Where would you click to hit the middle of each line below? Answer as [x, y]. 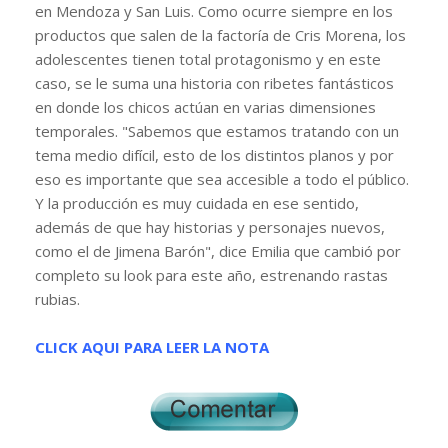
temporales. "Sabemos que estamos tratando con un [217, 130]
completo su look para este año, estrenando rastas [211, 274]
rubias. [57, 298]
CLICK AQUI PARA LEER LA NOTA [152, 346]
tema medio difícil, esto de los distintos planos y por [214, 154]
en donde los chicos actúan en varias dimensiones [205, 106]
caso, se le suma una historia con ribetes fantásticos [214, 82]
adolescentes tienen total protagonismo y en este [208, 58]
